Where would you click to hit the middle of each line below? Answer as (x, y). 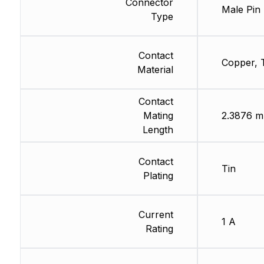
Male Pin (241, 10)
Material (155, 70)
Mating (158, 116)
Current (156, 215)
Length (158, 130)
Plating (158, 176)
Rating (159, 229)
